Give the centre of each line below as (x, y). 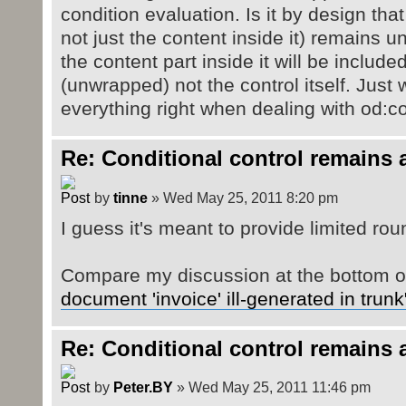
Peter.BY (143, 387)
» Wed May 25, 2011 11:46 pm (271, 387)
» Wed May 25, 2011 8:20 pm (242, 197)
